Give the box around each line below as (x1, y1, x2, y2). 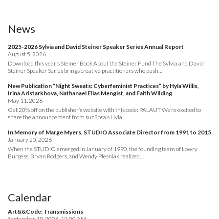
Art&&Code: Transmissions (8, 208, 83, 216)
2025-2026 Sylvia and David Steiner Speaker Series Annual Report (8, 43, 184, 51)
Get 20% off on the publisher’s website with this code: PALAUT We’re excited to (8, 106, 201, 114)
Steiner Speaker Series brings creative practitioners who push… (8, 67, 162, 75)
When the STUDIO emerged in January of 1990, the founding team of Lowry (8, 145, 197, 153)
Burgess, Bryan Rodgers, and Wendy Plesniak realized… (8, 153, 144, 160)
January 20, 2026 (8, 136, 52, 144)
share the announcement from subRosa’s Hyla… (8, 113, 126, 121)
